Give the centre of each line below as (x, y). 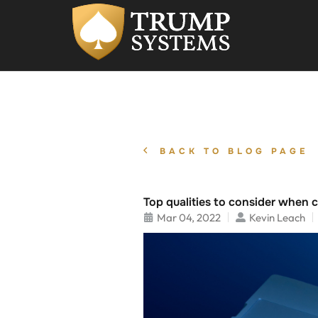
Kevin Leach (277, 217)
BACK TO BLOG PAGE (234, 151)
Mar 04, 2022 (189, 217)
